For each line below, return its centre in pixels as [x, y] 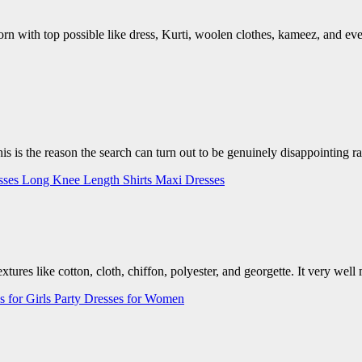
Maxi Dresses [190, 180]
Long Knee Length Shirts [88, 180]
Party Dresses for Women [119, 298]
